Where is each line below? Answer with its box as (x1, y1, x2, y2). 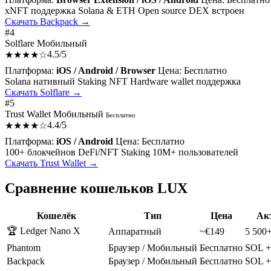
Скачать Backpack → (5, 16, 90, 27)
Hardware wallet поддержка (130, 76, 241, 87)
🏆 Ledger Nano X (7, 226, 80, 237)
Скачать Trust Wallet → (5, 157, 98, 168)
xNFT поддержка (5, 5, 76, 16)
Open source (138, 5, 186, 16)
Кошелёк (36, 211, 76, 221)
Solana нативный (5, 76, 75, 87)
